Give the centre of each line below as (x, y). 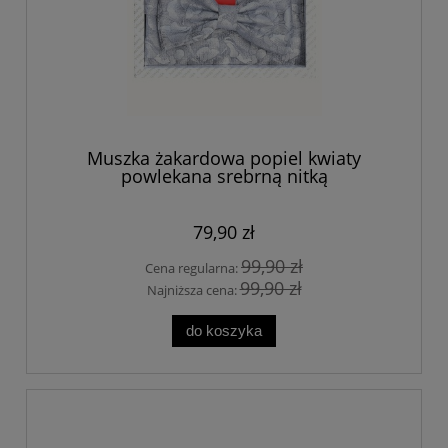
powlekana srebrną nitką (224, 176)
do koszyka (224, 330)
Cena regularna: (193, 267)
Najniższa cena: (193, 290)
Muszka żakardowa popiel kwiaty (224, 158)
